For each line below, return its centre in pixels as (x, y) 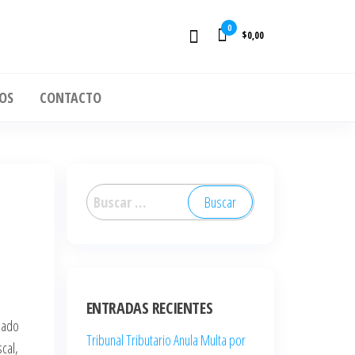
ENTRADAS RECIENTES (149, 308)
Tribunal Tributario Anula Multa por (166, 340)
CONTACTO (71, 97)
